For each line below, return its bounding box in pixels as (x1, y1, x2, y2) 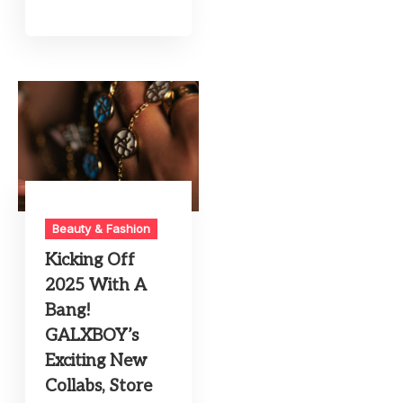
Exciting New (45, 351, 148, 372)
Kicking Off (45, 250, 136, 272)
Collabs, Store (45, 376, 153, 398)
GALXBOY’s (45, 326, 139, 347)
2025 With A (45, 275, 148, 297)
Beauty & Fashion (52, 221, 151, 237)
